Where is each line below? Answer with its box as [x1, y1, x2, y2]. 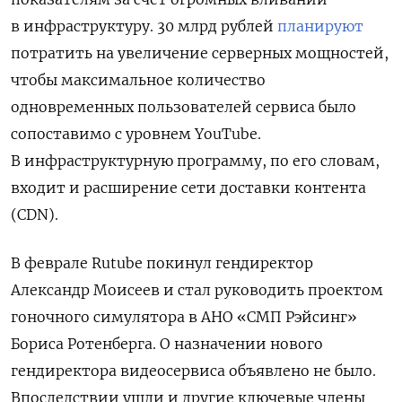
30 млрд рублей [157, 17, 277, 35]
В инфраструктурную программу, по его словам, [11, 152, 380, 170]
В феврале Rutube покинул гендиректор [11, 254, 313, 272]
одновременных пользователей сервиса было [11, 98, 356, 116]
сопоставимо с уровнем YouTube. [11, 125, 261, 143]
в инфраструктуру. [11, 17, 157, 35]
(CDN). [11, 205, 62, 223]
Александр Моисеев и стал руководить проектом [11, 281, 383, 299]
